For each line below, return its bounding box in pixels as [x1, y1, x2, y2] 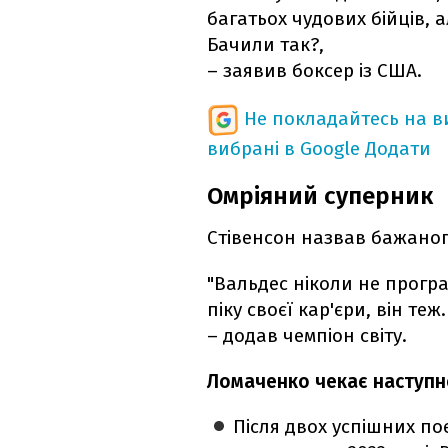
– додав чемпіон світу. [207, 324, 407, 348]
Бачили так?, [207, 33, 324, 57]
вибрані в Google [207, 137, 360, 161]
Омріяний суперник [207, 182, 433, 211]
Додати [365, 137, 431, 161]
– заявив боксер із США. [207, 59, 422, 83]
